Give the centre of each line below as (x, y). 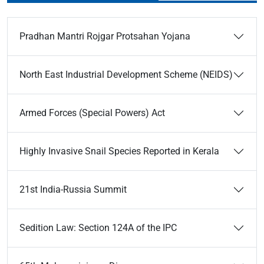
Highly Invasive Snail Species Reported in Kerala (119, 151)
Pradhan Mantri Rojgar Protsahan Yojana (105, 36)
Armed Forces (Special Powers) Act (92, 113)
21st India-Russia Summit (73, 189)
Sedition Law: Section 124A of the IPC (98, 228)
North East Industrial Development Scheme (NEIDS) (126, 75)
